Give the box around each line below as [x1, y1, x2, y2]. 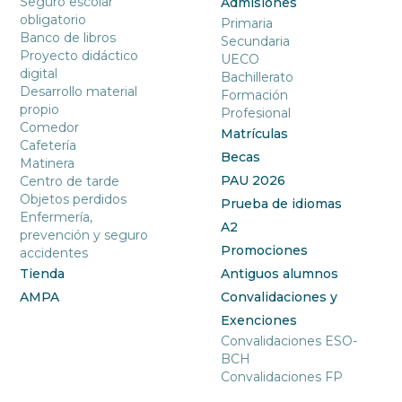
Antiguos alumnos [221, 266, 339, 283]
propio [20, 101, 60, 118]
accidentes [20, 245, 89, 262]
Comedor [20, 119, 80, 136]
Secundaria [221, 33, 291, 50]
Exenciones [221, 312, 298, 329]
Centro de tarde [20, 173, 120, 190]
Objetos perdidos [20, 191, 127, 208]
